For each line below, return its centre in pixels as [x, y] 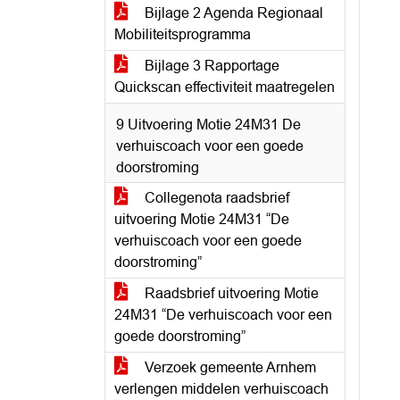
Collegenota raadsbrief [215, 198]
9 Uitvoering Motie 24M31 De [208, 125]
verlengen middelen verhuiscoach [221, 389]
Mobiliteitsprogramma [183, 34]
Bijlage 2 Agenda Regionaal [232, 13]
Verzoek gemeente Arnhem [229, 367]
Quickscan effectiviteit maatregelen [225, 87]
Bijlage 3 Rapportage [210, 66]
